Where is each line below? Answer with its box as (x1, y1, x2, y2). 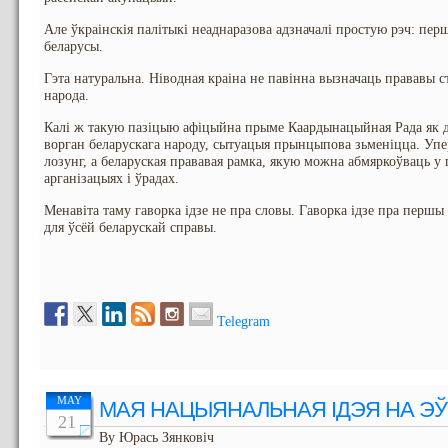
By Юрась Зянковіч (99, 430, 214, 445)
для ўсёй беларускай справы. (44, 220, 217, 235)
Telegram (217, 314, 270, 329)
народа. (44, 88, 89, 103)
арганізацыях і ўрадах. (44, 171, 179, 186)
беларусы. (44, 39, 103, 54)
